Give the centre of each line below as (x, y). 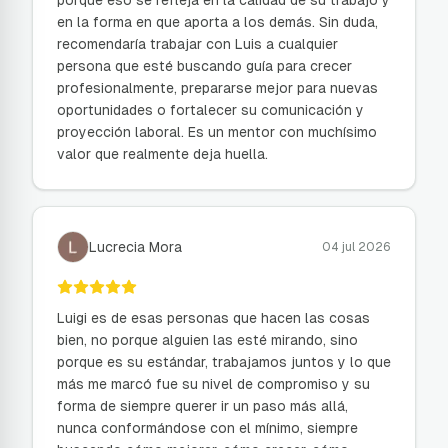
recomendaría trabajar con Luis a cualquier (197, 44)
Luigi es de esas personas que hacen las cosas (213, 318)
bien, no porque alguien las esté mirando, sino (207, 340)
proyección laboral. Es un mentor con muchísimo (217, 132)
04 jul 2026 (356, 247)
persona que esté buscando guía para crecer (204, 66)
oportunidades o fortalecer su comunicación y (210, 110)
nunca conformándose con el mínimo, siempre (207, 428)
